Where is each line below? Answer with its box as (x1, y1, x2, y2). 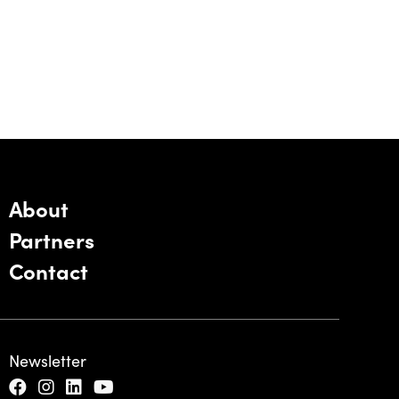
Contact (8, 256, 88, 285)
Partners (8, 224, 94, 254)
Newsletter (8, 350, 86, 371)
